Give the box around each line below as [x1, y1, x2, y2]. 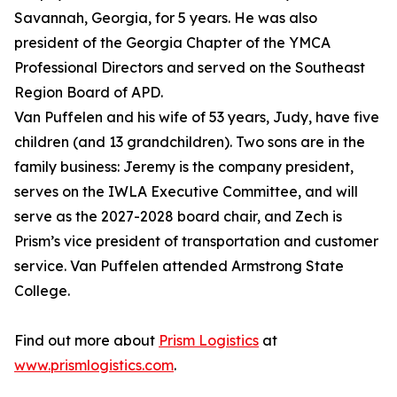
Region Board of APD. [14, 83, 163, 102]
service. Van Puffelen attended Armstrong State [14, 257, 344, 276]
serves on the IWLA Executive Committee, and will [14, 183, 358, 201]
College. [14, 282, 70, 300]
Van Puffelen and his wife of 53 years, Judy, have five [14, 108, 379, 127]
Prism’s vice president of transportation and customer [14, 232, 378, 251]
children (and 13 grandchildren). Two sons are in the [14, 133, 365, 152]
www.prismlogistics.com [14, 356, 174, 375]
